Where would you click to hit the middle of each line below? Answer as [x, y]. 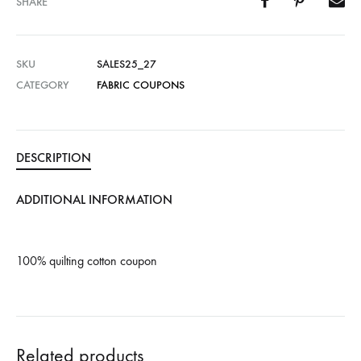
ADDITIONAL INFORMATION [94, 199]
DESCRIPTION [54, 158]
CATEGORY [42, 85]
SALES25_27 [127, 64]
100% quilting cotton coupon [87, 261]
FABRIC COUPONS [141, 85]
